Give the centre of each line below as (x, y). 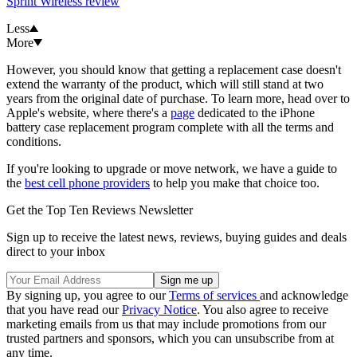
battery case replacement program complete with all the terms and (170, 127)
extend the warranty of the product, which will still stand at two (165, 84)
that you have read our (64, 309)
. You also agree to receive (263, 309)
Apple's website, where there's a (88, 112)
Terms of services (214, 295)
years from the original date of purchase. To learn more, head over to (178, 98)
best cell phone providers (87, 182)
